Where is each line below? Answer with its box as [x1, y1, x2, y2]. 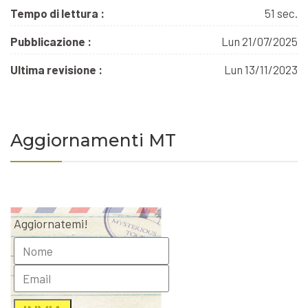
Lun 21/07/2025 [221, 34, 298, 49]
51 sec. [265, 6, 298, 21]
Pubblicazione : [10, 34, 91, 49]
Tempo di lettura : [10, 6, 104, 21]
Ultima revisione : [10, 63, 102, 77]
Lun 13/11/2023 [224, 63, 298, 77]
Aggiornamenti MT [10, 130, 176, 151]
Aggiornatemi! [14, 216, 88, 232]
